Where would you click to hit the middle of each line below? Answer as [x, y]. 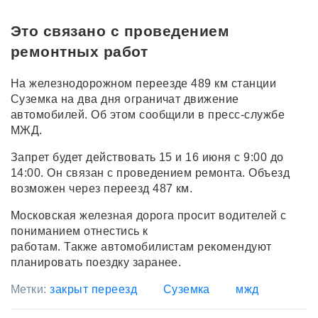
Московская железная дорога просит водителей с [149, 216]
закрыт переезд [94, 290]
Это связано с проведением [120, 31]
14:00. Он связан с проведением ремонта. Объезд [150, 173]
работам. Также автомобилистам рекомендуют [141, 247]
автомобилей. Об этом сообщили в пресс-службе [148, 115]
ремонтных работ [79, 52]
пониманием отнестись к [81, 231]
